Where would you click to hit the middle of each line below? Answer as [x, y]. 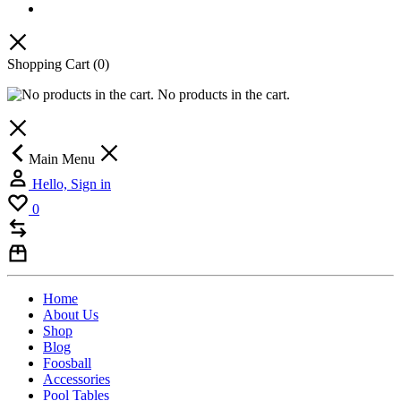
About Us [71, 315]
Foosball [67, 363]
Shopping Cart [50, 64]
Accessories [77, 380]
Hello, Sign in [72, 184]
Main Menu [64, 159]
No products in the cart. [222, 95]
